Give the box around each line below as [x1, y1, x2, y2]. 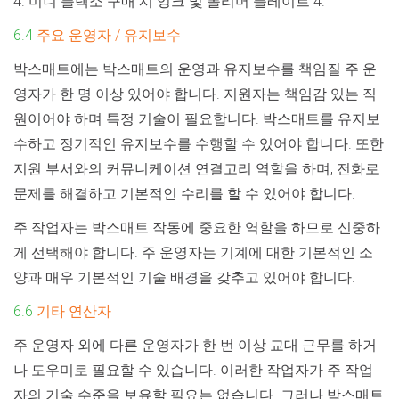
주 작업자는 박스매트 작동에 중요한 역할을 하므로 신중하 [13, 218, 380, 236]
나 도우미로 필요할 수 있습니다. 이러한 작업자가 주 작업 [13, 361, 373, 379]
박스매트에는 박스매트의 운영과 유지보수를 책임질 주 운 [13, 60, 377, 77]
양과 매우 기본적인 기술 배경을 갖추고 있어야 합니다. [13, 268, 355, 286]
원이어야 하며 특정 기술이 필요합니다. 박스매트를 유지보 [13, 110, 380, 127]
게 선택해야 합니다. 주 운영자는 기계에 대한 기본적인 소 [13, 243, 373, 261]
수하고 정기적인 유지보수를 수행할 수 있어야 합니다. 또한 [13, 134, 384, 152]
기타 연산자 [37, 302, 111, 320]
